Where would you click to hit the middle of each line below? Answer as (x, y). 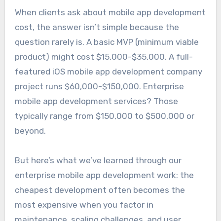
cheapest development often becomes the (100, 190)
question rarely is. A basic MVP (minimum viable (107, 42)
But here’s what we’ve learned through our (98, 160)
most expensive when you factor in (84, 204)
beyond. (30, 130)
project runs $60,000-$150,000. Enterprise (99, 86)
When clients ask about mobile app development (110, 12)
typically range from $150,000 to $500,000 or (104, 116)
